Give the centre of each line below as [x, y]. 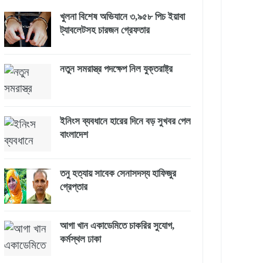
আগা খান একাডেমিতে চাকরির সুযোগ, [117, 226]
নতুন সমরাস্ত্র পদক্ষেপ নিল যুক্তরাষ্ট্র [116, 69]
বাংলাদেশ [74, 135]
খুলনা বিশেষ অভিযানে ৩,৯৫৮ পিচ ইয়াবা [122, 17]
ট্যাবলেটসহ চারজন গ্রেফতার [105, 31]
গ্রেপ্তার [74, 187]
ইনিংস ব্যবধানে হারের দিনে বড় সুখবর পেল [125, 122]
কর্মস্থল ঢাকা [80, 240]
